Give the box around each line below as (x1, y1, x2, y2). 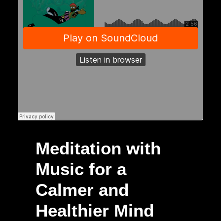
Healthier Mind (36, 200, 154, 220)
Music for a (36, 159, 126, 179)
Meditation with (36, 138, 161, 158)
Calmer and (36, 180, 129, 199)
